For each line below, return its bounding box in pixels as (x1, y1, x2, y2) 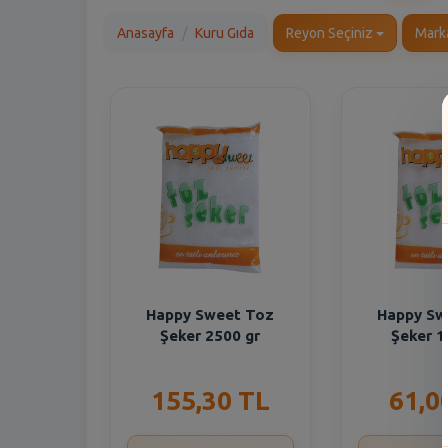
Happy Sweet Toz (146, 306, 275, 323)
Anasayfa (117, 24, 174, 41)
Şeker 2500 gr (160, 327, 261, 344)
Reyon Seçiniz (286, 24, 376, 41)
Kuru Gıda (195, 24, 254, 41)
